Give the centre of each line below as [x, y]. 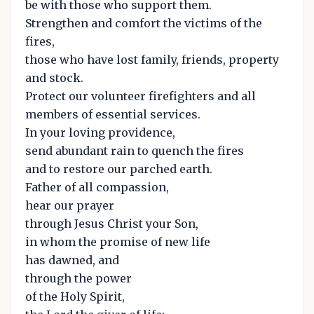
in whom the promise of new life [118, 241]
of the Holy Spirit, [75, 296]
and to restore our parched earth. [119, 169]
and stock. [54, 77]
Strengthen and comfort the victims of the [144, 23]
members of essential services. [113, 114]
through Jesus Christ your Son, [112, 223]
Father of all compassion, [97, 187]
